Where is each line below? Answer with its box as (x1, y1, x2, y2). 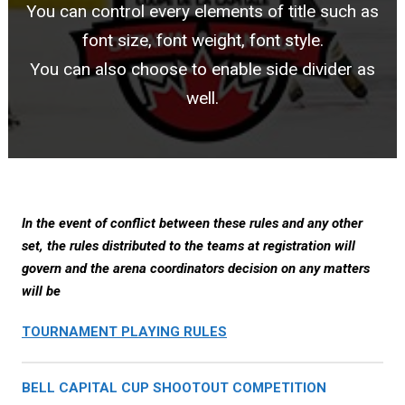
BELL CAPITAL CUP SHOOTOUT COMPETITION (22, 380, 326, 396)
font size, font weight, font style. (81, 30, 324, 51)
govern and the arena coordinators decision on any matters (22, 260, 370, 277)
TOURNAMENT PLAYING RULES (22, 324, 227, 340)
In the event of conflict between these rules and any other (22, 215, 363, 231)
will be (22, 283, 61, 299)
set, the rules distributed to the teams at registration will (22, 238, 355, 254)
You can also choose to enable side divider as (30, 59, 375, 80)
